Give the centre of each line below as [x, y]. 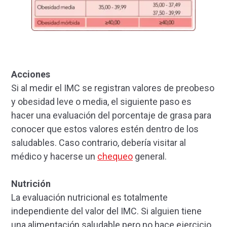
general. [150, 156]
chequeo [115, 156]
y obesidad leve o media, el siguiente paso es [101, 101]
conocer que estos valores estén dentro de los [105, 129]
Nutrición [31, 183]
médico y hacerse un [54, 156]
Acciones [31, 74]
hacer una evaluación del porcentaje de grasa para [111, 115]
